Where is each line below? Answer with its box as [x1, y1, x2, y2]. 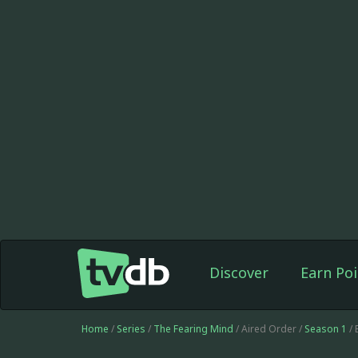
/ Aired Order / [233, 322, 304, 336]
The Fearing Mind [153, 322, 233, 336]
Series [117, 322, 145, 336]
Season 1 [304, 322, 347, 336]
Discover [209, 263, 268, 282]
